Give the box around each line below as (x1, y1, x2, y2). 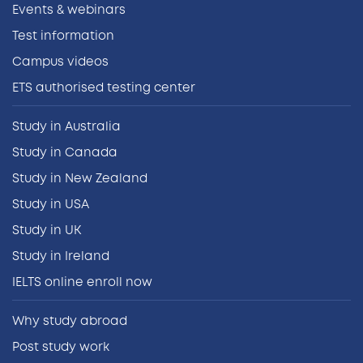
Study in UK (12, 225, 81, 237)
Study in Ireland (12, 251, 109, 263)
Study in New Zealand (12, 173, 147, 185)
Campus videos (12, 57, 109, 68)
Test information (12, 31, 114, 42)
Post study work (12, 342, 109, 353)
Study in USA (12, 199, 89, 211)
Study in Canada (12, 147, 117, 159)
